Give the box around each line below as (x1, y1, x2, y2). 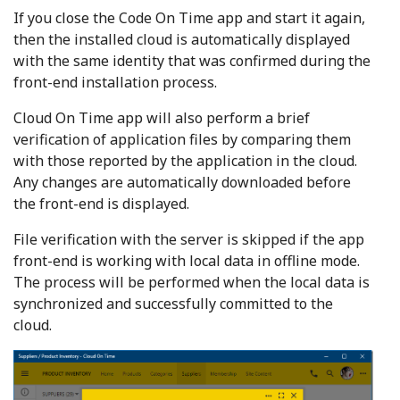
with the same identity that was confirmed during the (13, 51, 371, 71)
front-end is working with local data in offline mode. (13, 251, 360, 271)
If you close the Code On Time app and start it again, (13, 8, 365, 29)
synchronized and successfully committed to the (13, 294, 333, 314)
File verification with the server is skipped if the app (13, 229, 364, 250)
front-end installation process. (13, 72, 217, 93)
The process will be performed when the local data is (13, 272, 370, 293)
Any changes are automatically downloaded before (13, 172, 351, 193)
